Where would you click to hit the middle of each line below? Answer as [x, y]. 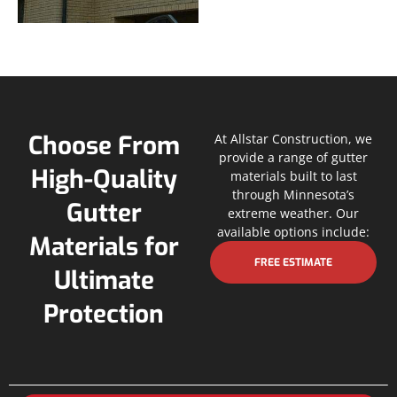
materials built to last [293, 176]
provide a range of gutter [293, 158]
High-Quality [104, 180]
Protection [104, 315]
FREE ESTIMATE [293, 263]
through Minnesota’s [293, 195]
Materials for [104, 247]
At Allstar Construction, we [293, 139]
